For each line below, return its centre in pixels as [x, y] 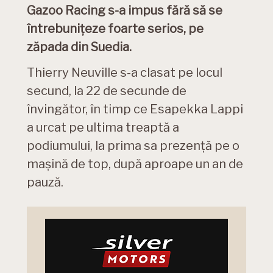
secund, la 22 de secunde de [107, 91]
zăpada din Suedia [78, 47]
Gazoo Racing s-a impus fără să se [125, 11]
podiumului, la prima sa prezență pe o [133, 146]
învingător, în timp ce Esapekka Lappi [135, 109]
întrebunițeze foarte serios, [108, 29]
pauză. [45, 183]
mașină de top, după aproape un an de [135, 164]
